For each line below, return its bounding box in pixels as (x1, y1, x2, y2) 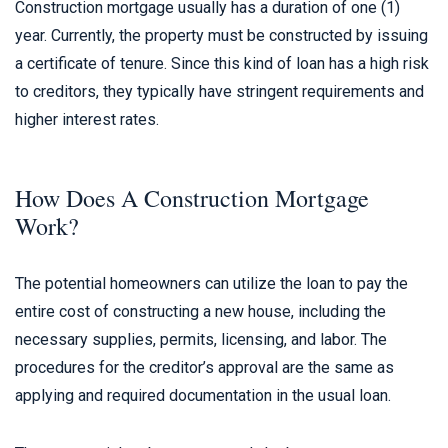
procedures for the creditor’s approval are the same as (15, 358, 394, 377)
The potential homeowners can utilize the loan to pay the (15, 274, 408, 293)
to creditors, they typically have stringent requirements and (15, 82, 424, 101)
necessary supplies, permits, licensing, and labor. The (15, 330, 387, 349)
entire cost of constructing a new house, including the (15, 302, 386, 321)
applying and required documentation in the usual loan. (15, 386, 391, 405)
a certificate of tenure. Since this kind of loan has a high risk (15, 54, 429, 73)
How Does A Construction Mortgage (15, 182, 369, 214)
